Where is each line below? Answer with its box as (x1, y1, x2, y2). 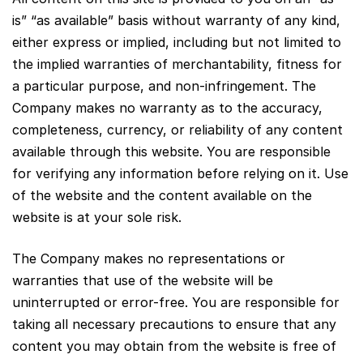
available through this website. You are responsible (12, 143, 331, 160)
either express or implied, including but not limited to (12, 33, 341, 50)
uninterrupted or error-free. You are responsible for (12, 293, 340, 310)
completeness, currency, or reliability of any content (12, 121, 343, 138)
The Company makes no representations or (12, 250, 285, 267)
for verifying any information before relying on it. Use (12, 164, 348, 181)
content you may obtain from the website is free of (12, 337, 336, 354)
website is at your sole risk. (12, 208, 181, 225)
